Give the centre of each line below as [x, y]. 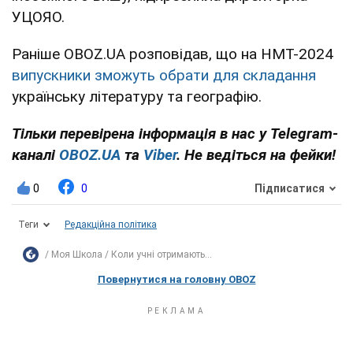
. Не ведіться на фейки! [256, 154]
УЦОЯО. [38, 17]
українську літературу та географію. [137, 96]
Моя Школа [77, 254]
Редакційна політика [111, 224]
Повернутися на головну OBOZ [176, 279]
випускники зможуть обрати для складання [164, 75]
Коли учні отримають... [162, 254]
